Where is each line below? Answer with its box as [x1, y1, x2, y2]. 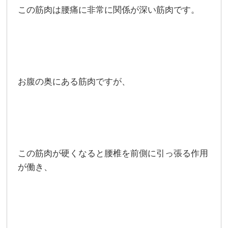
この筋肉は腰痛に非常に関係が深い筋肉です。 [18, 5, 200, 15]
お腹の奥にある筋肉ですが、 [18, 77, 131, 87]
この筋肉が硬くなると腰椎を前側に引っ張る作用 [18, 149, 209, 158]
